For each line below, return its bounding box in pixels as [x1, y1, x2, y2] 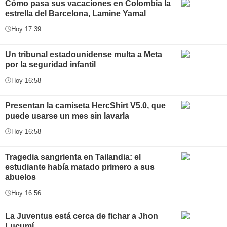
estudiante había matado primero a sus [5, 162, 155, 171]
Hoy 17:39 [11, 25, 41, 33]
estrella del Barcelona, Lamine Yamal [5, 9, 146, 18]
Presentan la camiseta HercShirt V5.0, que [5, 101, 166, 110]
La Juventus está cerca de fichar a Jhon [5, 211, 158, 220]
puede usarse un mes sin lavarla [5, 111, 129, 120]
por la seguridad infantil [5, 60, 96, 69]
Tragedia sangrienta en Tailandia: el [5, 152, 141, 161]
